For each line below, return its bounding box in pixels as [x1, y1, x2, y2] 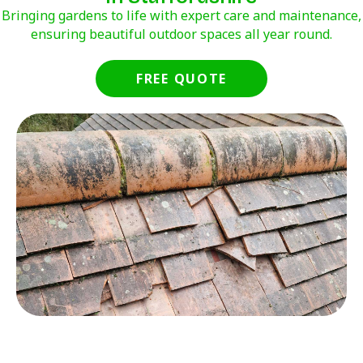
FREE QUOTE [136, 70, 227, 88]
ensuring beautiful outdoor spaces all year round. [31, 25, 332, 44]
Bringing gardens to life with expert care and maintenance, [2, 6, 361, 25]
